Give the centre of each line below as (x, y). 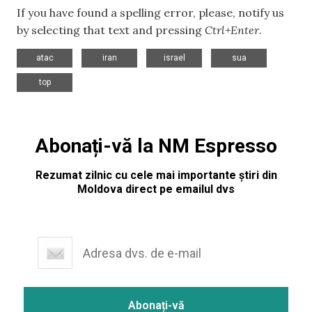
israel (174, 58)
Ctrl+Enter (232, 30)
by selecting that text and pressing (111, 30)
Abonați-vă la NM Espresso (156, 146)
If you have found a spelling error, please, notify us (150, 12)
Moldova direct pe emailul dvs (156, 189)
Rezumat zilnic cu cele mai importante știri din (156, 175)
